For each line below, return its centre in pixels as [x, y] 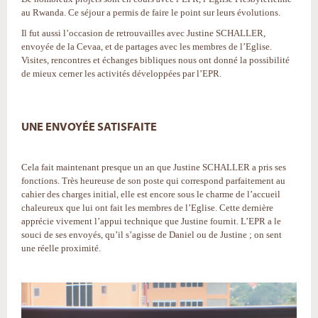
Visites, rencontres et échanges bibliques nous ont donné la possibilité [155, 60]
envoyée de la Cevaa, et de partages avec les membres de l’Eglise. [147, 46]
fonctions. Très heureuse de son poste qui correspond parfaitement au [153, 181]
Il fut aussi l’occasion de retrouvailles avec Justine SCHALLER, [143, 33]
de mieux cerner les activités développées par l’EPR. [121, 73]
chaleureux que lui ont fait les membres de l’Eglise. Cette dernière [147, 208]
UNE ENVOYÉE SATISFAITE [89, 127]
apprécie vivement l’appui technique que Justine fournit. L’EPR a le [151, 221]
